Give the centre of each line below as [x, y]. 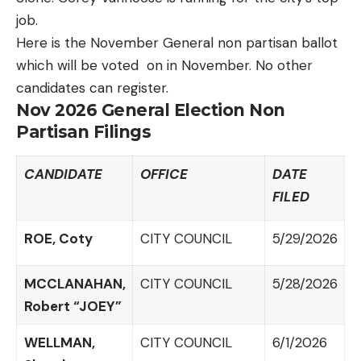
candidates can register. [92, 88]
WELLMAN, [59, 342]
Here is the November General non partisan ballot [177, 43]
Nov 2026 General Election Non [151, 110]
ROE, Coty [58, 238]
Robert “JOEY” [73, 306]
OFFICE [164, 174]
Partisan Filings [83, 132]
